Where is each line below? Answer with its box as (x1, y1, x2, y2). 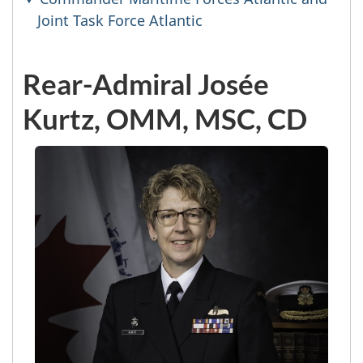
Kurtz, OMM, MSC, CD (23, 101, 307, 135)
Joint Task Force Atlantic (37, 11, 203, 30)
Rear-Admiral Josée (23, 66, 269, 100)
